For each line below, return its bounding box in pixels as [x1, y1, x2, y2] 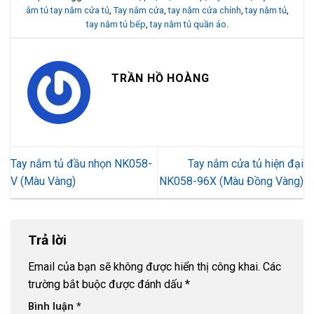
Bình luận [28, 300, 76, 313]
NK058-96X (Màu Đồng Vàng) [159, 175, 303, 189]
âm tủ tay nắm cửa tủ [25, 5, 109, 16]
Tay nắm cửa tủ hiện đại [188, 157, 303, 171]
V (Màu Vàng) [11, 175, 76, 189]
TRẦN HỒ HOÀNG [111, 71, 210, 85]
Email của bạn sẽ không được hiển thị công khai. [28, 259, 260, 273]
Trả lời [28, 232, 70, 249]
